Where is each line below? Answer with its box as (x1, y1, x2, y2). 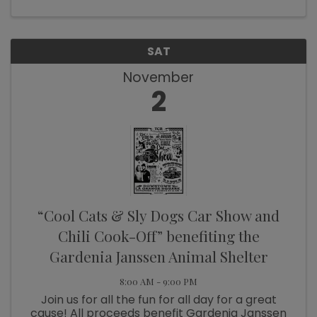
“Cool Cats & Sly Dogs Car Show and (38, 204, 279, 225)
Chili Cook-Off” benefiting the (57, 225, 260, 246)
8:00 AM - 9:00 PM (120, 275, 197, 287)
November (123, 67, 194, 87)
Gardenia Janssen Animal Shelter (49, 246, 268, 266)
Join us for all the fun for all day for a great (40, 291, 277, 308)
